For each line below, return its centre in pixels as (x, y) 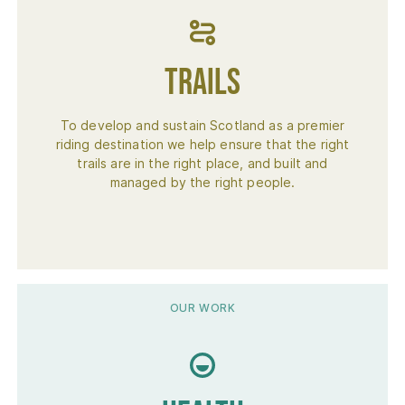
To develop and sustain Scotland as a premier (202, 125)
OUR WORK (202, 307)
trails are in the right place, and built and (202, 163)
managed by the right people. (202, 182)
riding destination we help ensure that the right (202, 144)
